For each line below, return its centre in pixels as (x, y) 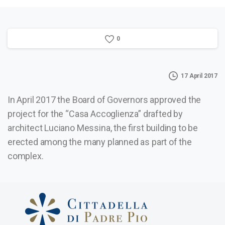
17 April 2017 (199, 76)
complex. (26, 156)
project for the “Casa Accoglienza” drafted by (95, 114)
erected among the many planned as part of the (100, 142)
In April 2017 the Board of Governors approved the (104, 99)
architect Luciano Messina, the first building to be (103, 128)
